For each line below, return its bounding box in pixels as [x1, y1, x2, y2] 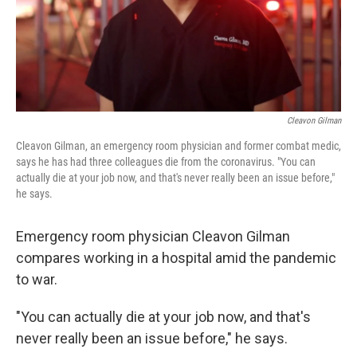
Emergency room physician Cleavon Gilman [16, 228, 290, 245]
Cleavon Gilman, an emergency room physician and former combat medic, [16, 139, 341, 152]
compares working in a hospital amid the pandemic [16, 249, 336, 266]
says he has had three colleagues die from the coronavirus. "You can [16, 155, 316, 168]
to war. [16, 271, 57, 288]
